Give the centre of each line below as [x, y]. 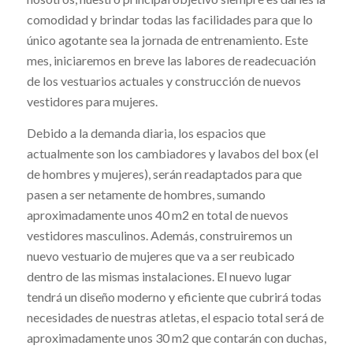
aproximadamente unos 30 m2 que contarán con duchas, [176, 337]
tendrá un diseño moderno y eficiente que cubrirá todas [174, 296]
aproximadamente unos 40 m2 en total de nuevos [157, 214]
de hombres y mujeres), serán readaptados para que [164, 173]
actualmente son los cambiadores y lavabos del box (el [172, 153]
